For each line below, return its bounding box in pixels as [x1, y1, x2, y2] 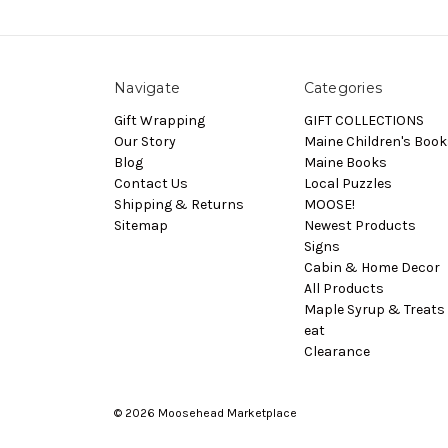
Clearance [303, 342, 370, 360]
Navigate [114, 78, 180, 97]
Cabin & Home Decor [303, 258, 440, 276]
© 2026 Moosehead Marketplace [114, 405, 297, 420]
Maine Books [303, 153, 387, 171]
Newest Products [303, 216, 416, 234]
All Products [303, 279, 384, 297]
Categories [303, 78, 382, 97]
